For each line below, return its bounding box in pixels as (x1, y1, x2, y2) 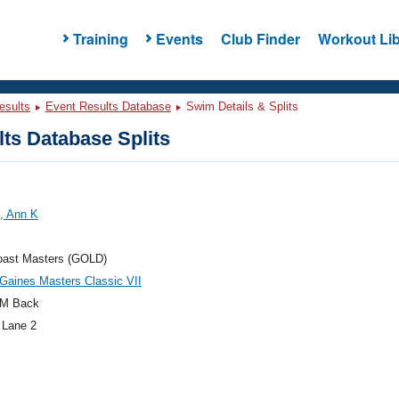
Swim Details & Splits (183, 100, 298, 113)
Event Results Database (45, 100, 171, 113)
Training (72, 28, 128, 49)
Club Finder (220, 28, 300, 49)
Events (155, 28, 203, 49)
